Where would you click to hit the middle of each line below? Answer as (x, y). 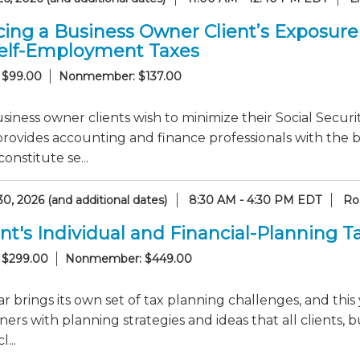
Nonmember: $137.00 (120, 76)
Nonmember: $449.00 (129, 259)
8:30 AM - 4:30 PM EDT (255, 200)
